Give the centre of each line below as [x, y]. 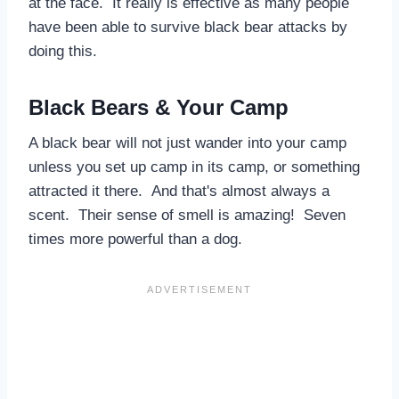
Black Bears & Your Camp [159, 107]
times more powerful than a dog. [135, 239]
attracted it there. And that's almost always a [179, 191]
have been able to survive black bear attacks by [188, 27]
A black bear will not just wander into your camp [187, 142]
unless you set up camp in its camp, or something [194, 167]
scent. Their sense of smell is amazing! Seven [187, 215]
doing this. [63, 51]
